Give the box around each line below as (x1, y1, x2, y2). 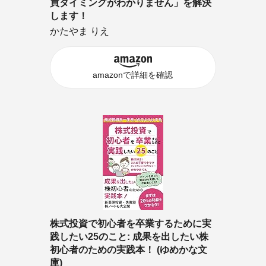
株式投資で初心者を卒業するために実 (49, 218, 211, 229)
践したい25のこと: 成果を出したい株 (49, 231, 208, 242)
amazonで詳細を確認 (93, 69, 173, 80)
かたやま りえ (49, 26, 109, 36)
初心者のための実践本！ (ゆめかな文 (49, 244, 207, 255)
